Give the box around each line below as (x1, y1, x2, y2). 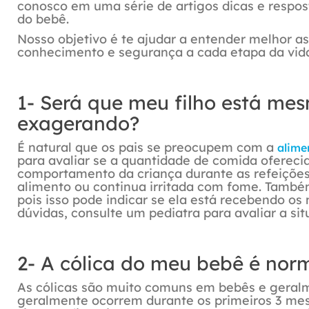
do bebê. (17, 11, 72, 27)
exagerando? (17, 111, 139, 135)
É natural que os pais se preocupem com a (17, 139, 277, 155)
